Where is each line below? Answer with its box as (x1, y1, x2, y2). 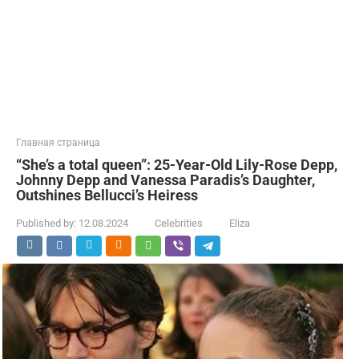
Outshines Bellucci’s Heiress (16, 187, 198, 204)
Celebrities (155, 217, 203, 229)
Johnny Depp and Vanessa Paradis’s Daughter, (16, 171, 315, 188)
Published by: (16, 217, 76, 229)
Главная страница (16, 137, 100, 148)
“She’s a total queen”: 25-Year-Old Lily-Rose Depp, (16, 156, 337, 173)
